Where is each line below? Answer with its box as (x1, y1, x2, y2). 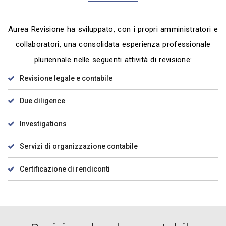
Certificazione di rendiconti (20, 164, 110, 173)
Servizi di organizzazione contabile (20, 142, 138, 150)
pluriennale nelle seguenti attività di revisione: (34, 54, 192, 64)
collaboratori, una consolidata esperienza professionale (15, 39, 211, 49)
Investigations (20, 119, 67, 128)
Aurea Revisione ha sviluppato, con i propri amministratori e (8, 24, 218, 34)
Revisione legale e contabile (20, 74, 112, 82)
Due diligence (20, 96, 65, 105)
